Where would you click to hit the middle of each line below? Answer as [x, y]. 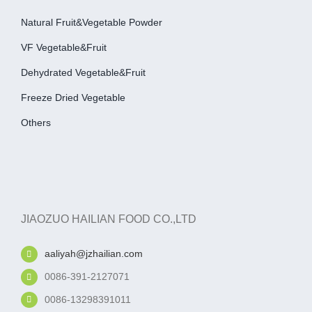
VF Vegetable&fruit [63, 47]
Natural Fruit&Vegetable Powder [91, 22]
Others [36, 123]
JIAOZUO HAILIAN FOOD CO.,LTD [108, 219]
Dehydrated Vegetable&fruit [83, 72]
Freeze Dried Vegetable [73, 97]
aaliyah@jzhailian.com [93, 253]
